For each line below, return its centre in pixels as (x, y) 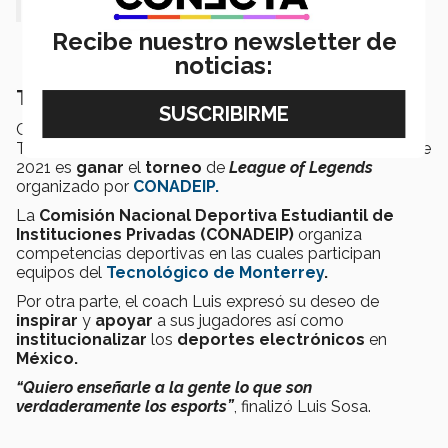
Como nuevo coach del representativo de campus (201, 129)
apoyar (124, 320)
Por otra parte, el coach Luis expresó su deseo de (197, 301)
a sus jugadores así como (248, 320)
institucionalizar (81, 339)
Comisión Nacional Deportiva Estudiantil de (216, 215)
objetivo (250, 148)
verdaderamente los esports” (125, 406)
